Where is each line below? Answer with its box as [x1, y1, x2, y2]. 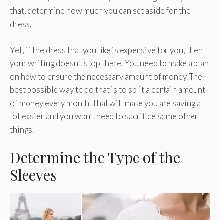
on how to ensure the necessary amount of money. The [10, 71, 202, 82]
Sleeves [10, 165, 56, 185]
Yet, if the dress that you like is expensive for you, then [10, 44, 203, 55]
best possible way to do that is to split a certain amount [10, 84, 205, 95]
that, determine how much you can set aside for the [10, 5, 191, 16]
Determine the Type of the [10, 147, 180, 167]
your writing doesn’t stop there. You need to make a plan [10, 57, 209, 68]
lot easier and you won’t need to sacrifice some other [10, 110, 198, 121]
